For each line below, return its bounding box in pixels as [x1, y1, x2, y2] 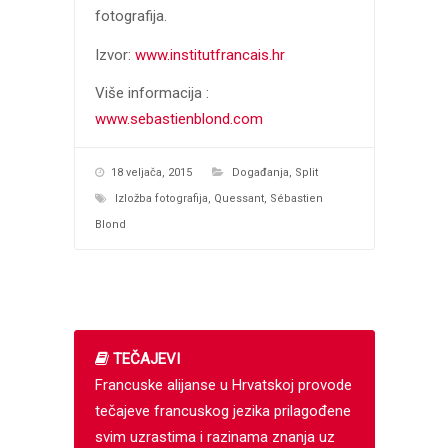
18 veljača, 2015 [110, 166, 192, 180]
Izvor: [94, 45, 135, 64]
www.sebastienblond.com [94, 110, 263, 129]
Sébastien [269, 192, 323, 206]
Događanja [231, 166, 289, 180]
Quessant [213, 192, 264, 206]
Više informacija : [94, 84, 209, 103]
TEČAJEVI [112, 350, 180, 369]
